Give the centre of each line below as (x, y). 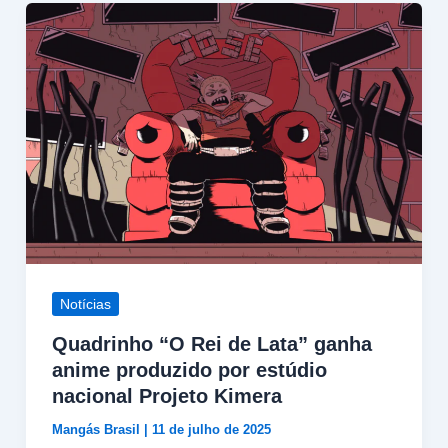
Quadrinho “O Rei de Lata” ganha (211, 344)
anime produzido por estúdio (189, 370)
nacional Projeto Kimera (166, 396)
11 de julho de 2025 (211, 430)
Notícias (85, 303)
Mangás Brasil (97, 430)
